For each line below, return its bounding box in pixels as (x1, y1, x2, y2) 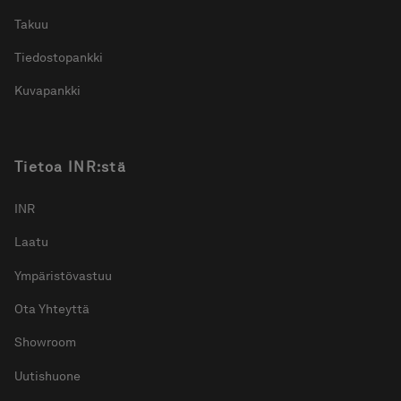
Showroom (14, 335, 76, 350)
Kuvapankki (14, 83, 81, 98)
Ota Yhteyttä (14, 301, 90, 316)
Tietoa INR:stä (14, 158, 126, 176)
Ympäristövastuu (14, 268, 112, 283)
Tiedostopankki (14, 50, 103, 65)
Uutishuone (14, 368, 81, 383)
